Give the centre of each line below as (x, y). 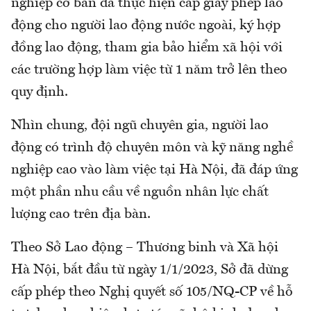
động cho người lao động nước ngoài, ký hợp (146, 26)
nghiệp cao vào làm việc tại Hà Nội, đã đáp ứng (154, 170)
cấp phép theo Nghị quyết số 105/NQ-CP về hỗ (152, 293)
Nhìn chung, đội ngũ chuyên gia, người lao (140, 126)
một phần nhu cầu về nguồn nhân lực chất (140, 193)
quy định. (40, 93)
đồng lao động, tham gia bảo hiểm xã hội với (147, 48)
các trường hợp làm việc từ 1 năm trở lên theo (149, 70)
